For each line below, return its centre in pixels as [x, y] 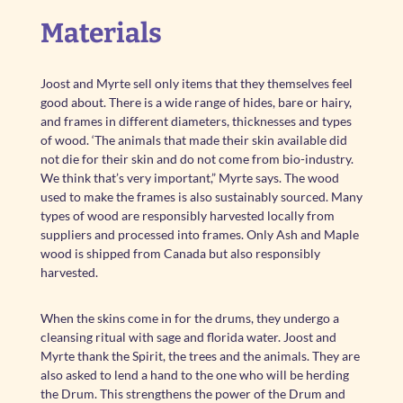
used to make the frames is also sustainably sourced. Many [201, 197]
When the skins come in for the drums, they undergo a [189, 318]
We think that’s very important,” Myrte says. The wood [189, 178]
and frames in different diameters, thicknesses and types [196, 121]
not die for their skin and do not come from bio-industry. [197, 159]
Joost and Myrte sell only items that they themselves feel [196, 83]
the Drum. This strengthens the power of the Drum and [193, 394]
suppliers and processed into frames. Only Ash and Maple [199, 234]
